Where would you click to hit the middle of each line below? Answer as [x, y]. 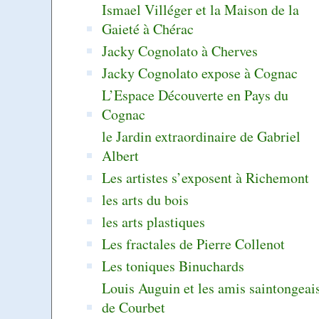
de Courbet [134, 307]
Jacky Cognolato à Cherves [180, 51]
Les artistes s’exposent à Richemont [206, 177]
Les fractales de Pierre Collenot [194, 244]
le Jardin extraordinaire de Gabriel [202, 136]
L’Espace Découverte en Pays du [195, 95]
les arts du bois [146, 199]
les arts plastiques [154, 221]
